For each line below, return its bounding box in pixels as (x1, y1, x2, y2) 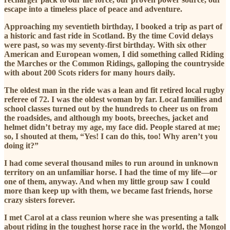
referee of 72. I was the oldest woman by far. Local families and (4, 95, 222, 104)
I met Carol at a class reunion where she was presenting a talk (4, 213, 219, 222)
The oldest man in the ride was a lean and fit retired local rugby (4, 86, 224, 95)
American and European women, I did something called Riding (4, 50, 224, 59)
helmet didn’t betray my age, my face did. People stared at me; (4, 123, 220, 132)
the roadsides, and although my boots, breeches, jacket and (4, 113, 208, 123)
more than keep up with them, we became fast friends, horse (4, 186, 213, 196)
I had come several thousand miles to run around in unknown (4, 159, 218, 168)
